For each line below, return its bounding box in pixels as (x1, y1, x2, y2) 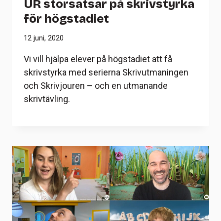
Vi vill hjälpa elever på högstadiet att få (24, 54, 172, 65)
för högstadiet (24, 11, 109, 26)
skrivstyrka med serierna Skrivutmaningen (24, 67, 188, 78)
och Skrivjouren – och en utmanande (24, 80, 168, 91)
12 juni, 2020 (24, 34, 64, 43)
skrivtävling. (24, 94, 70, 105)
